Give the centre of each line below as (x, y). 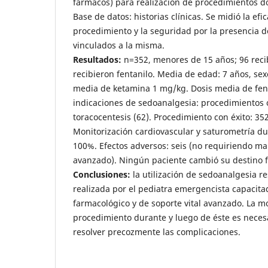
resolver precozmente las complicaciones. (157, 232)
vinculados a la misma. (119, 45)
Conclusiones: (103, 174)
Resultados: (97, 59)
